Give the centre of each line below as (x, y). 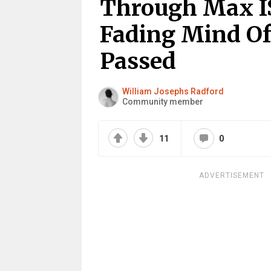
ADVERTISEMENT (231, 175)
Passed (138, 61)
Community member (162, 102)
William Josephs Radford (173, 91)
